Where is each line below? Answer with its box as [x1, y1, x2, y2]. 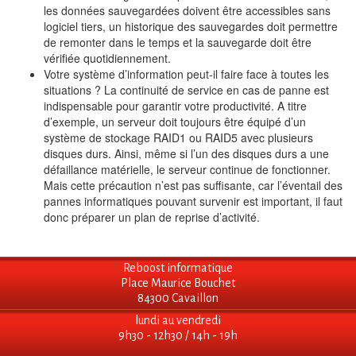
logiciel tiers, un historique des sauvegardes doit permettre [44, 18, 338, 35]
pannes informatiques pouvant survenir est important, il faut [44, 193, 342, 210]
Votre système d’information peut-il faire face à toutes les [44, 66, 329, 83]
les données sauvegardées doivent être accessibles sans [44, 2, 331, 19]
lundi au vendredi [135, 314, 221, 327]
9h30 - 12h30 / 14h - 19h [118, 329, 238, 342]
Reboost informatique [123, 261, 233, 275]
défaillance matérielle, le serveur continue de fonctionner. [44, 161, 331, 178]
